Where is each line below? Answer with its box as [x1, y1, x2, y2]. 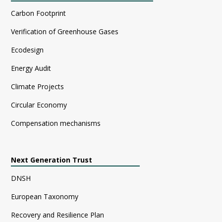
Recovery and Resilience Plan [11, 210, 105, 220]
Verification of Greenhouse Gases [11, 27, 119, 37]
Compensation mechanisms [11, 118, 101, 128]
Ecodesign [11, 45, 44, 55]
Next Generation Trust [11, 155, 93, 165]
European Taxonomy [11, 192, 79, 202]
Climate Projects [11, 82, 64, 92]
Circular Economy [11, 100, 67, 110]
